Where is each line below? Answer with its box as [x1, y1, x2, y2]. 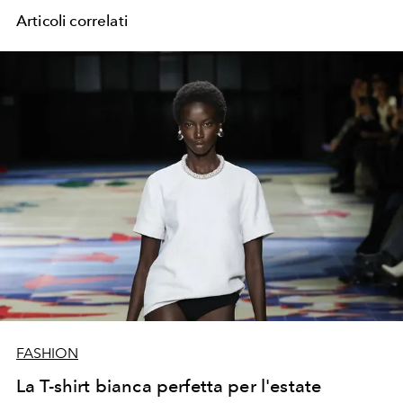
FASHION [16, 344, 78, 362]
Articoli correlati [16, 11, 128, 30]
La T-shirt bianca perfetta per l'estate [16, 374, 322, 397]
